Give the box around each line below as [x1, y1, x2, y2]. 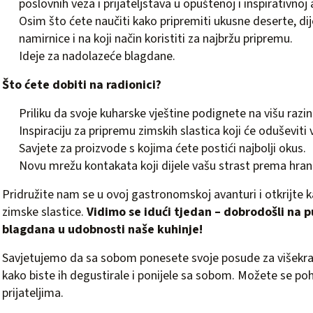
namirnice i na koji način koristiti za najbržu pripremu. [19, 30, 293, 48]
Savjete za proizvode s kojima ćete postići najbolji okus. [19, 140, 306, 157]
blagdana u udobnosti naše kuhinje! [2, 221, 203, 238]
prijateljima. [2, 284, 64, 302]
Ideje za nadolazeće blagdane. [19, 48, 175, 65]
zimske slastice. [2, 203, 87, 221]
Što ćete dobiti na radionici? [2, 76, 161, 94]
